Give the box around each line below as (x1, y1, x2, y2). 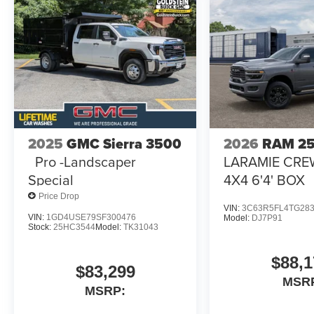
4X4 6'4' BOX (224, 170, 306, 191)
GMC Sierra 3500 (67, 133, 182, 155)
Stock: (28, 222, 53, 233)
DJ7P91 (252, 213, 283, 224)
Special (28, 170, 74, 191)
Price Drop (39, 191, 79, 201)
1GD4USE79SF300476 (46, 212, 136, 223)
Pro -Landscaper (35, 151, 136, 172)
